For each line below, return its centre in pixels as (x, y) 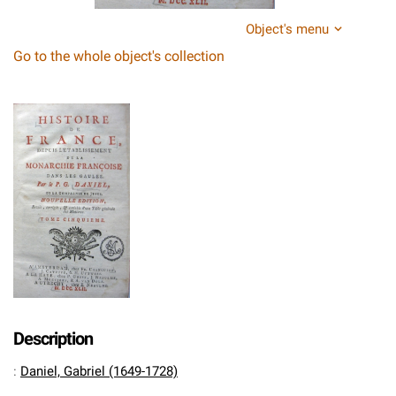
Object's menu (287, 29)
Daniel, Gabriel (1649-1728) (99, 371)
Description (53, 339)
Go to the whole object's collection (119, 56)
